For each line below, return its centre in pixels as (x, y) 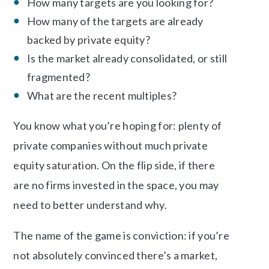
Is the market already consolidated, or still (127, 59)
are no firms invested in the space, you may (116, 185)
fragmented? (58, 77)
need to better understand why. (90, 205)
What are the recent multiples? (102, 96)
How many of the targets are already (115, 21)
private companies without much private (111, 146)
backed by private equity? (88, 40)
